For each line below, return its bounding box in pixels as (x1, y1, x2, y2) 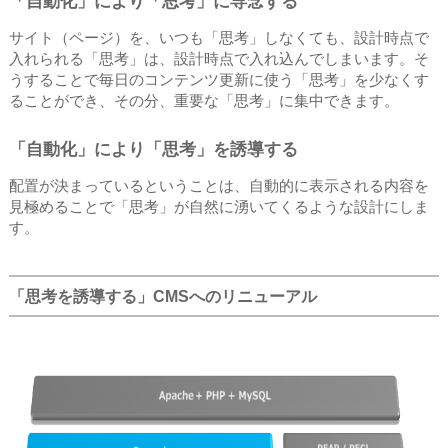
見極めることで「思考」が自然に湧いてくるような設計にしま (9, 198, 429, 215)
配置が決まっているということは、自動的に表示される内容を (9, 177, 429, 194)
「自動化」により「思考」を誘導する (9, 139, 298, 159)
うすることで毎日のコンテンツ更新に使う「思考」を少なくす (9, 71, 429, 88)
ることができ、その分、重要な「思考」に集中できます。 (9, 92, 399, 109)
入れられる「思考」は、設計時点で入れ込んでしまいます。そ (9, 50, 429, 67)
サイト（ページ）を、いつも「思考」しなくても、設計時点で (9, 29, 429, 46)
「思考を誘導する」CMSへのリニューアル (9, 287, 317, 305)
